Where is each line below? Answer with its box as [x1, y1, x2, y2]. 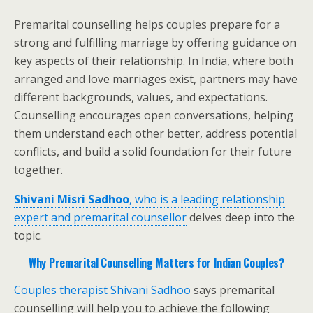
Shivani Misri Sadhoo [14, 191, 129, 207]
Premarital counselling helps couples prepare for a [14, 17, 280, 32]
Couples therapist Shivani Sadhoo [14, 282, 191, 298]
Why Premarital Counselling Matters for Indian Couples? [29, 254, 284, 271]
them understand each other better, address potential [14, 126, 297, 141]
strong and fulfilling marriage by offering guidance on [14, 35, 296, 50]
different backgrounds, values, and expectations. [14, 89, 268, 105]
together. [14, 162, 63, 177]
